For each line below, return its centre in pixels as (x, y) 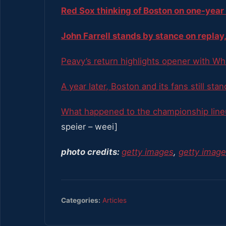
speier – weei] (89, 127)
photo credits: (91, 152)
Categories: (81, 201)
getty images (148, 152)
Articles (115, 201)
